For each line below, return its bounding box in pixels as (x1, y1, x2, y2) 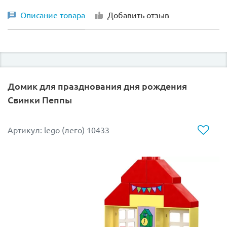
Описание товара (20, 11, 85, 20)
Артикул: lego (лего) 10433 (8, 126, 109, 135)
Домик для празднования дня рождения (8, 81, 187, 92)
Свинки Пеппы (8, 95, 72, 105)
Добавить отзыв (107, 11, 169, 20)
